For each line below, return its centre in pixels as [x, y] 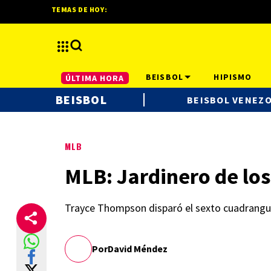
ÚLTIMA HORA [95, 78]
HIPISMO [233, 77]
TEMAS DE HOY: [79, 9]
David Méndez [138, 249]
